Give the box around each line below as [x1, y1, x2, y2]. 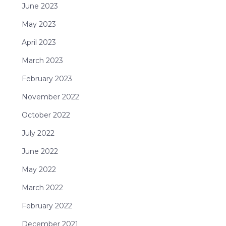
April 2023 [21, 38, 56, 47]
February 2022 [21, 201, 72, 211]
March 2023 [21, 56, 63, 66]
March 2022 [21, 183, 63, 193]
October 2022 [21, 110, 70, 120]
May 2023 [21, 20, 56, 29]
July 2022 [21, 129, 54, 138]
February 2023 [21, 74, 72, 84]
